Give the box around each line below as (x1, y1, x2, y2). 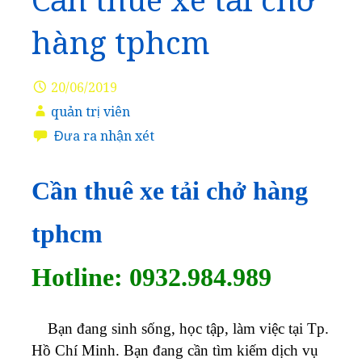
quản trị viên (51, 103, 130, 120)
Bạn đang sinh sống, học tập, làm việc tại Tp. (32, 319, 329, 337)
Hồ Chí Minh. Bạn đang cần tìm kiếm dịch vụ (32, 341, 318, 359)
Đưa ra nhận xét (54, 128, 154, 144)
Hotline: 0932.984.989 (32, 262, 271, 292)
